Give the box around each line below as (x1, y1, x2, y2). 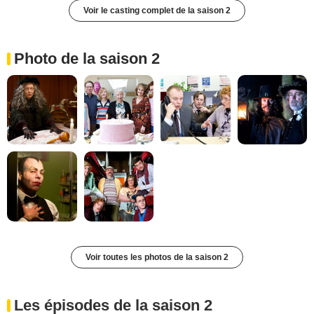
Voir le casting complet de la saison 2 (83, 5, 231, 15)
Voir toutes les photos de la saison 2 (86, 252, 228, 262)
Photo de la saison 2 (14, 49, 160, 67)
